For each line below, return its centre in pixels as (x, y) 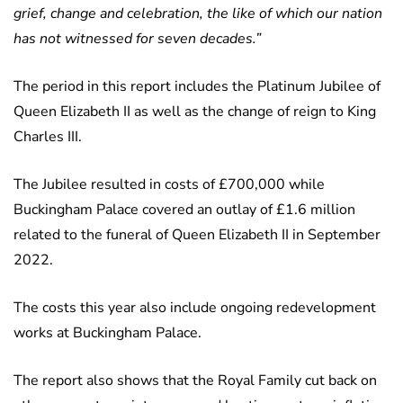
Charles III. (48, 137)
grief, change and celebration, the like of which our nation (198, 14)
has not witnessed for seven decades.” (137, 39)
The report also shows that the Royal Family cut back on (195, 381)
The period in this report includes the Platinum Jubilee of (197, 87)
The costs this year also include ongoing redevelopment (195, 308)
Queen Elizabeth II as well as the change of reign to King (195, 112)
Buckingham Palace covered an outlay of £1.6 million (184, 210)
